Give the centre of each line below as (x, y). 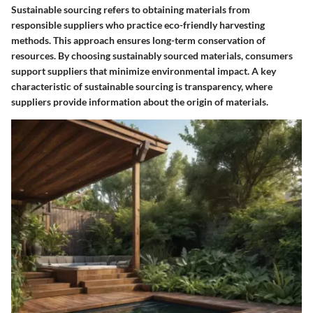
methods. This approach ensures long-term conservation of (138, 40)
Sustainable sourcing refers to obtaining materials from (131, 9)
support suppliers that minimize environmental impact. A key (144, 71)
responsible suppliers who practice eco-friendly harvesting (138, 24)
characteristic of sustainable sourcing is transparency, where (142, 86)
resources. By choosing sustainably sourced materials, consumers (152, 55)
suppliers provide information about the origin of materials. (140, 101)
